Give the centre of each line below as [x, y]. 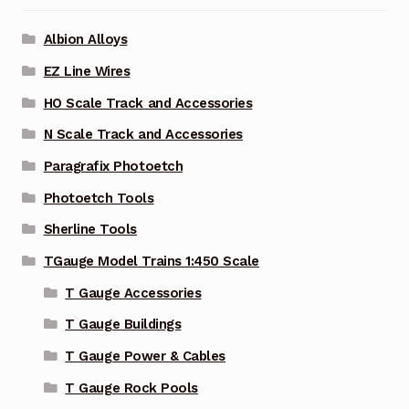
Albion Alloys [85, 40]
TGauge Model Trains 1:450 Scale [151, 262]
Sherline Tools [90, 230]
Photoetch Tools [99, 198]
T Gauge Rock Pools [131, 388]
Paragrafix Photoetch [113, 166]
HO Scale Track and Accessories [148, 103]
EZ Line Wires [87, 71]
